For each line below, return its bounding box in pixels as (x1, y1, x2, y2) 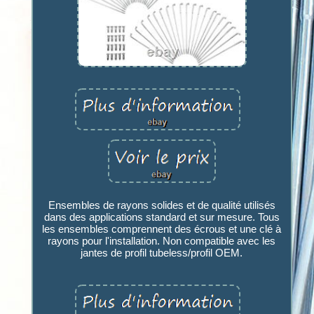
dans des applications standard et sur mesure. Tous (43, 210, 280, 223)
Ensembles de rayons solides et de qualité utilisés (48, 198, 275, 211)
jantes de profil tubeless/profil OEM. (81, 246, 243, 259)
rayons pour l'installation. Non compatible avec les (48, 234, 276, 247)
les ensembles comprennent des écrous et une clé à (42, 222, 282, 235)
